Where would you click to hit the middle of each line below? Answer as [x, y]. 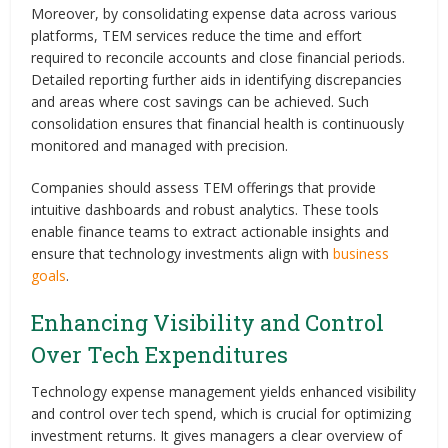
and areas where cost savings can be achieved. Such [200, 101]
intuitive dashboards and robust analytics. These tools [205, 209]
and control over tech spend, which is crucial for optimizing [221, 413]
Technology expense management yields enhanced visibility [224, 391]
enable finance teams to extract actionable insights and [210, 231]
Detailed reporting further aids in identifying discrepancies [217, 79]
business [361, 253]
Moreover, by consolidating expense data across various [214, 13]
